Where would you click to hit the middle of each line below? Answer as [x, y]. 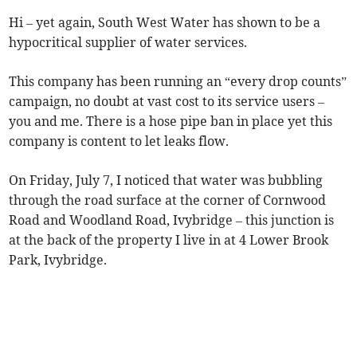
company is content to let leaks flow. [119, 141]
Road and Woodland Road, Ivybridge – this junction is [172, 220]
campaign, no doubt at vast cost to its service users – [167, 102]
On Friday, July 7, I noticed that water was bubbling [166, 180]
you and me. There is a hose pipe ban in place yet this [171, 122]
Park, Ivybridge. [58, 260]
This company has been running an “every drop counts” [178, 82]
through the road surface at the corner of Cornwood [168, 200]
